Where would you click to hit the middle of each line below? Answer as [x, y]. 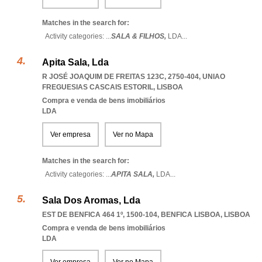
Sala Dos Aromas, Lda [91, 200]
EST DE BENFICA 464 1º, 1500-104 [100, 215]
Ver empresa [70, 135]
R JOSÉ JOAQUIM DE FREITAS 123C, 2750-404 [120, 77]
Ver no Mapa [133, 135]
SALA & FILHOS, [139, 36]
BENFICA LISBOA [191, 215]
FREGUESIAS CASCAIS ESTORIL [98, 87]
